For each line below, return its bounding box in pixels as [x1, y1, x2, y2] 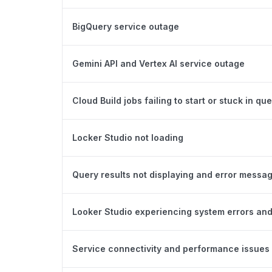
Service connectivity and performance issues [72, 243, 270, 254]
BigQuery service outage [72, 21, 179, 32]
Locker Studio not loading [72, 132, 183, 143]
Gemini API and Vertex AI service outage [72, 58, 245, 69]
